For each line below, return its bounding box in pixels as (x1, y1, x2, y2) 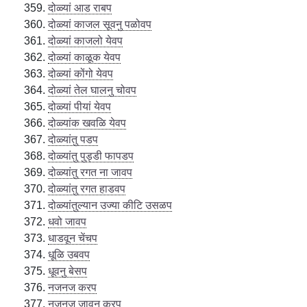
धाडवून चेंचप (48, 232, 98, 244)
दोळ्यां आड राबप (48, 1, 112, 14)
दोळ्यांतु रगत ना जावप (48, 166, 133, 178)
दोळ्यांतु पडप (48, 133, 99, 145)
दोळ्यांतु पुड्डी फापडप (48, 149, 134, 162)
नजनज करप (48, 281, 97, 293)
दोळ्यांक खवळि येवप (48, 116, 127, 129)
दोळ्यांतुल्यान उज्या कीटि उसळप (48, 199, 173, 211)
